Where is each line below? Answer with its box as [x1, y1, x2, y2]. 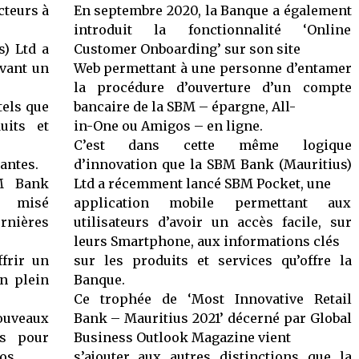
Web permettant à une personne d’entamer [73, 60, 352, 76]
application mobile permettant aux [73, 195, 352, 211]
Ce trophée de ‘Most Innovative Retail [73, 291, 352, 307]
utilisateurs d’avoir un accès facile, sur [73, 214, 352, 230]
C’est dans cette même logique [73, 137, 352, 153]
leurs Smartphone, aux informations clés [73, 233, 340, 249]
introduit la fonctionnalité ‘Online [73, 22, 352, 38]
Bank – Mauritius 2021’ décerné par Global [73, 310, 352, 326]
